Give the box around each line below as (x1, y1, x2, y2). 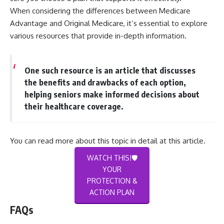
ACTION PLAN (89, 188, 134, 197)
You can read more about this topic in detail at (10, 136, 168, 146)
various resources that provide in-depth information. (10, 31, 186, 41)
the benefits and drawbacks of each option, (24, 76, 186, 87)
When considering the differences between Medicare (10, 6, 190, 16)
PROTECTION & (86, 176, 137, 185)
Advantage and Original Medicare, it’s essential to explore (10, 18, 207, 28)
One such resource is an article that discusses (24, 64, 195, 75)
